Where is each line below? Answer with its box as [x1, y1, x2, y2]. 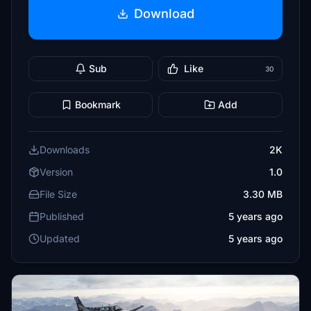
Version [40, 166, 73, 178]
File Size [40, 188, 77, 200]
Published [40, 210, 84, 222]
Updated [40, 233, 80, 244]
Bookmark [74, 99, 121, 110]
